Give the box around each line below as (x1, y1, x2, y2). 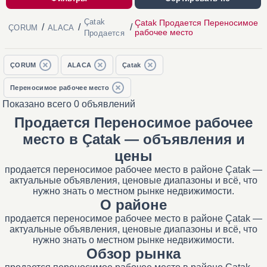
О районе (100, 197, 167, 213)
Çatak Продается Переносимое (134, 18, 258, 27)
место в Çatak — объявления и (22, 131, 245, 147)
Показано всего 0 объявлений (2, 99, 135, 109)
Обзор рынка (86, 246, 181, 262)
